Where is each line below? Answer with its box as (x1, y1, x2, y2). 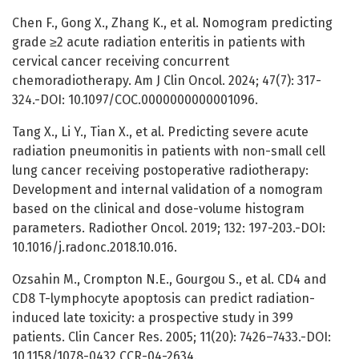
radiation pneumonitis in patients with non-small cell (12, 143, 325, 159)
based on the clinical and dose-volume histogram (12, 201, 305, 217)
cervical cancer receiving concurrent (12, 54, 229, 70)
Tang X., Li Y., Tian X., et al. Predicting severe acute (12, 124, 309, 140)
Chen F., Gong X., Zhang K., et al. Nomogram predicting (12, 15, 333, 31)
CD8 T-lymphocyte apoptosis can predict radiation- (12, 291, 315, 307)
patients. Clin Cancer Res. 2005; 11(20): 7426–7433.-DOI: (12, 329, 331, 345)
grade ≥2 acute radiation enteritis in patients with (12, 34, 305, 50)
